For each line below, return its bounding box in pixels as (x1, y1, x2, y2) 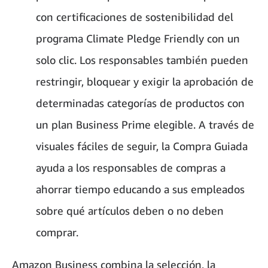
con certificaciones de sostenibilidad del (36, 10, 233, 23)
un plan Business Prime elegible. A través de (36, 117, 254, 131)
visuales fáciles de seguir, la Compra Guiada (36, 139, 248, 153)
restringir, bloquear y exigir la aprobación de (36, 74, 254, 88)
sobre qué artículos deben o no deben (36, 203, 224, 217)
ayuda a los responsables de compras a (36, 160, 226, 174)
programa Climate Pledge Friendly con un (36, 31, 240, 45)
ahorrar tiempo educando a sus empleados (36, 182, 245, 196)
